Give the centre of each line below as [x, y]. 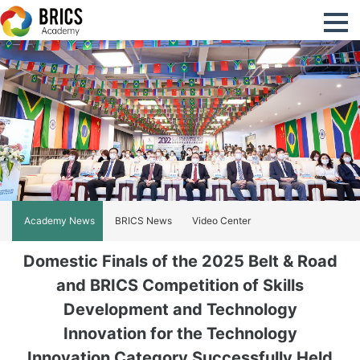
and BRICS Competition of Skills [180, 285]
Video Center [221, 221]
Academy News [59, 221]
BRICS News [143, 221]
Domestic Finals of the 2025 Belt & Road [180, 261]
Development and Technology [180, 309]
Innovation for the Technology [180, 333]
